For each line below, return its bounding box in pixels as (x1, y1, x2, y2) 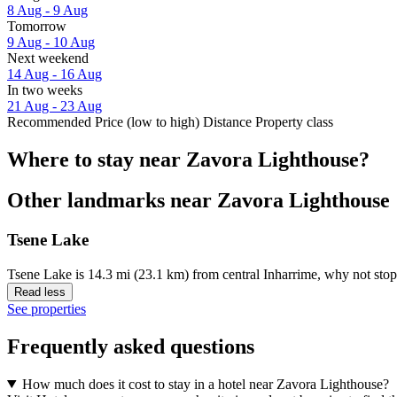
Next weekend (7, 50, 89, 66)
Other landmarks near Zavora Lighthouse (7, 189, 390, 213)
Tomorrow (7, 18, 66, 34)
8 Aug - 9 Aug (7, 2, 88, 18)
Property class (255, 113, 333, 129)
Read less (14, 285, 66, 300)
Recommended (7, 113, 91, 129)
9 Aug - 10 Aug (7, 34, 95, 50)
